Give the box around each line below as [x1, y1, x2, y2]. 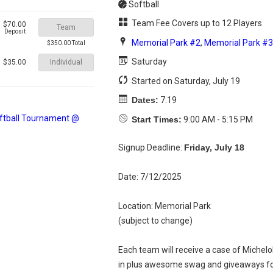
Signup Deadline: [118, 143, 184, 153]
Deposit [4, 27, 26, 35]
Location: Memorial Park [118, 201, 211, 211]
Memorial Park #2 [131, 37, 200, 48]
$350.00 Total [46, 39, 85, 46]
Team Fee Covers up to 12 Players [129, 18, 262, 29]
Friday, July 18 [183, 143, 244, 153]
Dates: [131, 95, 158, 105]
